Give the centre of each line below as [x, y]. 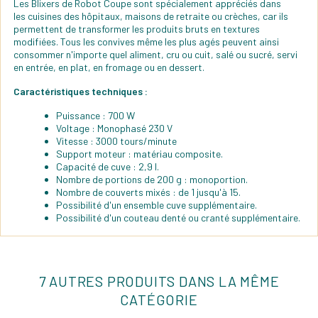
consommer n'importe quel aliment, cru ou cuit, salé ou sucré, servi [155, 55]
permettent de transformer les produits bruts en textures [137, 29]
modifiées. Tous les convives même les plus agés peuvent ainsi [146, 42]
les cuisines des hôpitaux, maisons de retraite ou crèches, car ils [151, 16]
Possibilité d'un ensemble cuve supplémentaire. [157, 205]
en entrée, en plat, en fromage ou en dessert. [109, 67]
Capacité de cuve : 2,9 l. [108, 167]
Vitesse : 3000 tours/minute [116, 141]
